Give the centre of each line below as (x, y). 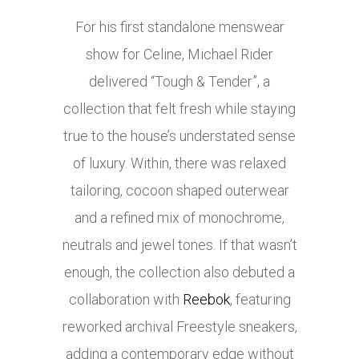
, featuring (260, 300)
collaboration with (125, 300)
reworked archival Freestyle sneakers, (179, 327)
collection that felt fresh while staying (179, 109)
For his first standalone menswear (179, 27)
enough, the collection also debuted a (179, 272)
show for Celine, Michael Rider (179, 54)
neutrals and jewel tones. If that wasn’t (179, 245)
